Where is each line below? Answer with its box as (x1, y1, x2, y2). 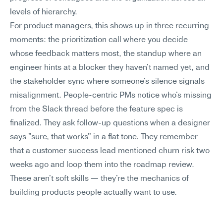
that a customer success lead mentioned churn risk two (10, 147, 210, 155)
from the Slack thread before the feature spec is (10, 106, 183, 113)
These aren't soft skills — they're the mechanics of (10, 175, 189, 183)
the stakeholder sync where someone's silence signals (10, 78, 205, 86)
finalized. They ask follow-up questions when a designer (10, 119, 210, 127)
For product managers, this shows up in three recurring (10, 22, 209, 30)
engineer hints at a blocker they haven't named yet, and (10, 64, 210, 72)
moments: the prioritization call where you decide (10, 36, 188, 44)
